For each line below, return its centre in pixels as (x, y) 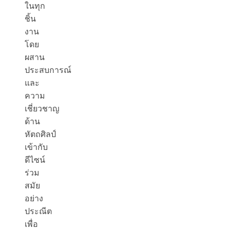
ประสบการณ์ (48, 70)
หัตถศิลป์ (40, 135)
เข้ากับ (36, 147)
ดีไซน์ (35, 160)
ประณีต (38, 212)
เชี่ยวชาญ (42, 109)
